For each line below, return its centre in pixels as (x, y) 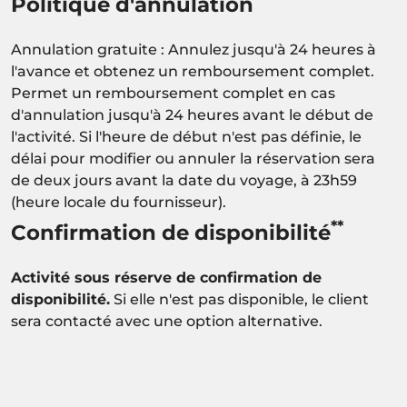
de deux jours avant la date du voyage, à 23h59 (184, 180)
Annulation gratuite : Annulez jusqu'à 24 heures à (194, 49)
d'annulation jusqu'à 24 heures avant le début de (192, 114)
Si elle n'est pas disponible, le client (239, 299)
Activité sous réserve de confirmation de (166, 277)
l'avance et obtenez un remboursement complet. (193, 71)
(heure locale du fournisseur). (119, 202)
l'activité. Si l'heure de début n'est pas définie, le (186, 136)
